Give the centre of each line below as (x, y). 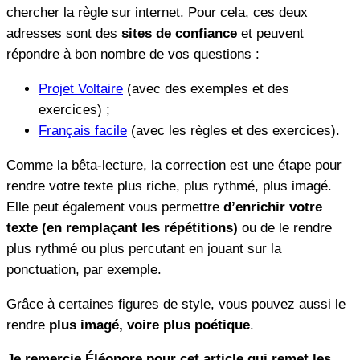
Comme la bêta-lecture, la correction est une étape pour (174, 165)
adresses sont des (64, 34)
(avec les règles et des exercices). (233, 131)
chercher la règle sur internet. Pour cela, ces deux (157, 13)
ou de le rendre (287, 227)
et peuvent (270, 34)
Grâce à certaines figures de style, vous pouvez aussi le (176, 304)
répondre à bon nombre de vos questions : (133, 55)
